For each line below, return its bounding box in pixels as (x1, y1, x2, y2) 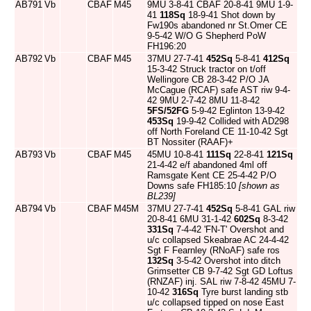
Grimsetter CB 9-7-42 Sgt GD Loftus (147, 266, 293, 276)
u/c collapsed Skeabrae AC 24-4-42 (147, 235, 289, 245)
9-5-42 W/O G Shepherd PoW (147, 31, 266, 41)
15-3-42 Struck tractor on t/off (147, 64, 266, 74)
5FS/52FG (147, 106, 189, 116)
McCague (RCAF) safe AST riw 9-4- (147, 85, 290, 95)
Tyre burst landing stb (199, 287, 288, 297)
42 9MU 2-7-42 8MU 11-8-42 (147, 95, 260, 106)
